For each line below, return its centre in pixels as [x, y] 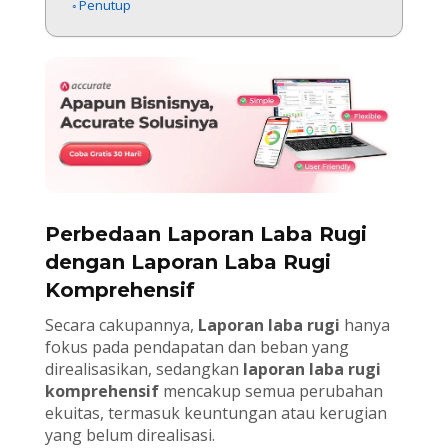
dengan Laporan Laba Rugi [187, 262]
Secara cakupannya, [121, 325]
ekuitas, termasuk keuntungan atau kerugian [215, 413]
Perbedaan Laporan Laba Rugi [205, 234]
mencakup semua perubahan [270, 391]
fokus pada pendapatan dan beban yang [196, 347]
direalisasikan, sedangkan [143, 369]
